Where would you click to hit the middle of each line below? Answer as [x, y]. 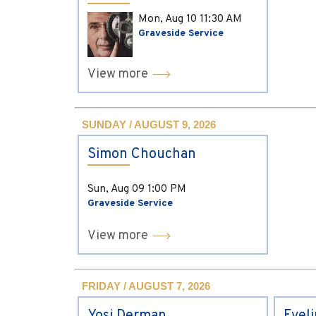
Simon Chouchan [142, 154]
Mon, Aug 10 [169, 19]
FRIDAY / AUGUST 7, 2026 [146, 286]
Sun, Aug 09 [117, 189]
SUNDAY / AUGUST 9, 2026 [149, 124]
